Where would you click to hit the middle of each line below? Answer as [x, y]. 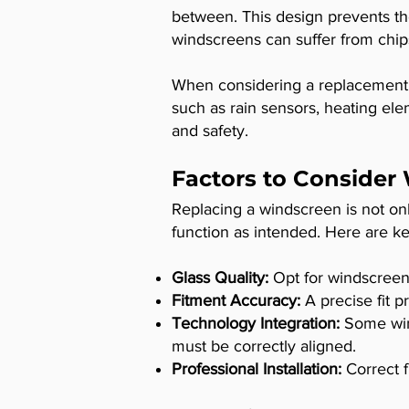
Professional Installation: [257, 368]
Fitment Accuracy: [238, 300]
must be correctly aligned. [264, 346]
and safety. [210, 130]
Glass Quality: [222, 277]
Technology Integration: [256, 323]
